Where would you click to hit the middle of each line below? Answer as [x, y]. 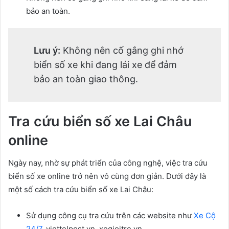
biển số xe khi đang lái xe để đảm [105, 64]
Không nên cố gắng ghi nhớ [122, 50]
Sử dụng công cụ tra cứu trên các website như [110, 216]
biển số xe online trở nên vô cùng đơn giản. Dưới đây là [107, 176]
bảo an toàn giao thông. [86, 79]
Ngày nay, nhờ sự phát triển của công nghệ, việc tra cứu [108, 163]
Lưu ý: [47, 50]
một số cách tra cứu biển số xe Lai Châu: [81, 190]
